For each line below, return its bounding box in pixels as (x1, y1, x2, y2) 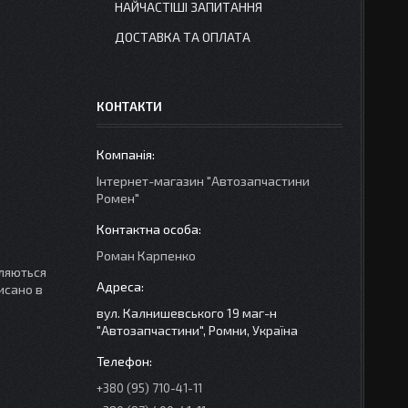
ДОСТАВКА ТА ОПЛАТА (115, 29, 250, 45)
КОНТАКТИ (97, 98, 162, 114)
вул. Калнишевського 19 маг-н (97, 305, 277, 321)
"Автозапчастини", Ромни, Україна (97, 322, 298, 338)
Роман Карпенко (97, 248, 196, 263)
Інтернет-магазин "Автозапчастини (97, 173, 310, 189)
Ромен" (97, 190, 139, 206)
